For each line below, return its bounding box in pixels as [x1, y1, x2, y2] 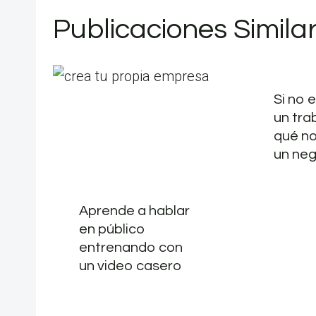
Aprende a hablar [78, 203, 190, 218]
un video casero [78, 258, 181, 273]
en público [78, 221, 145, 236]
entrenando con [78, 240, 183, 255]
